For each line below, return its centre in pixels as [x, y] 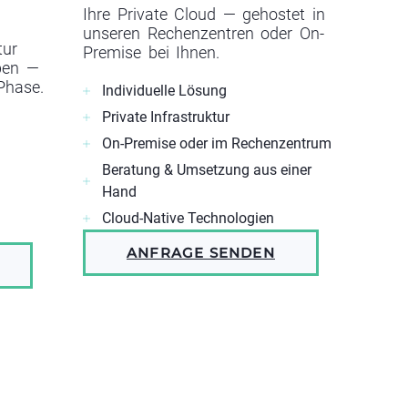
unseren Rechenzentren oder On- [204, 34]
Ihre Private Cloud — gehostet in [204, 15]
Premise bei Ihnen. [152, 53]
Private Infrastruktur [166, 117]
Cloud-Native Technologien [188, 219]
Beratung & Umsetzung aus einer [207, 170]
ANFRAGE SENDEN [201, 253]
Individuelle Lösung [164, 91]
